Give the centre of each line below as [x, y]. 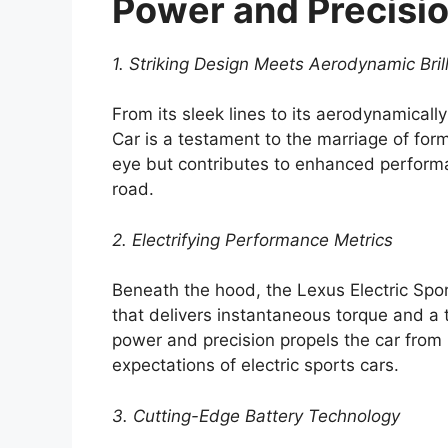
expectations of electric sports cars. [255, 365]
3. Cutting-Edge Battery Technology [256, 415]
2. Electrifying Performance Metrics [252, 239]
